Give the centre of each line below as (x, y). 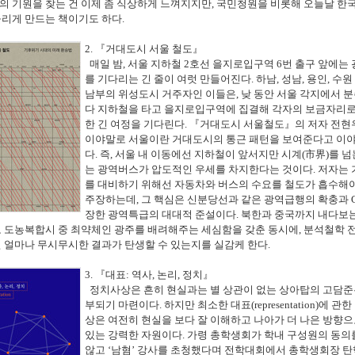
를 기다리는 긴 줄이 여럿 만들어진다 (168, 79)
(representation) (285, 305)
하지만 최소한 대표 (208, 305)
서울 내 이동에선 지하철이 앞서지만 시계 (208, 155)
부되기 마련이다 (122, 305)
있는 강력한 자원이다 (134, 335)
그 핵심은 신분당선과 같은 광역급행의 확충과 (246, 200)
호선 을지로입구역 (233, 64)
